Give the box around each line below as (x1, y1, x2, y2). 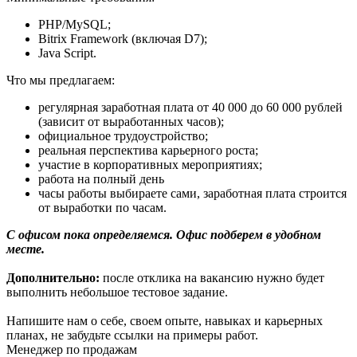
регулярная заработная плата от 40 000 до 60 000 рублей (38, 100, 343, 114)
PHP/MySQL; (38, 17, 111, 31)
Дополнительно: (6, 270, 100, 284)
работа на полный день (38, 171, 164, 186)
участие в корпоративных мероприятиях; (38, 157, 262, 171)
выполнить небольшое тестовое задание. (6, 284, 228, 299)
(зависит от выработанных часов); (38, 114, 224, 128)
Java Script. (38, 45, 96, 60)
